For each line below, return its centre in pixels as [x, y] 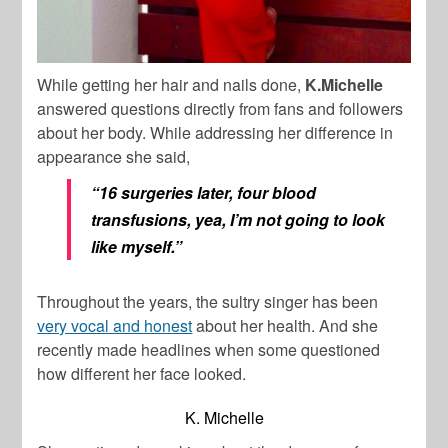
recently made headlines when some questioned [209, 350]
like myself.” [137, 247]
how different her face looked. [142, 374]
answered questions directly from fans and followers [220, 109]
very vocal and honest [115, 326]
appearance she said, [114, 157]
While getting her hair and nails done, [169, 85]
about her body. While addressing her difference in [215, 133]
